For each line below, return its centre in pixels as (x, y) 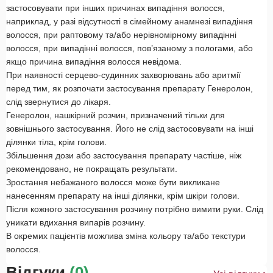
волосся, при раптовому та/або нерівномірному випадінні (121, 35)
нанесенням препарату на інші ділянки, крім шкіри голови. (123, 196)
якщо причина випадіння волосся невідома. (94, 62)
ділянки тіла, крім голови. (56, 142)
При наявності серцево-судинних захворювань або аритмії (123, 75)
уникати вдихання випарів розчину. (76, 223)
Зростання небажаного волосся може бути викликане (113, 183)
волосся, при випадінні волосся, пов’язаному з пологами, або (129, 48)
